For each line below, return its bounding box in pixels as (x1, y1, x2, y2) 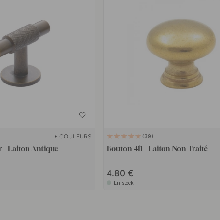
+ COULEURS (54, 133, 92, 140)
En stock (114, 180, 134, 186)
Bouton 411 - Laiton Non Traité (107, 144, 208, 153)
